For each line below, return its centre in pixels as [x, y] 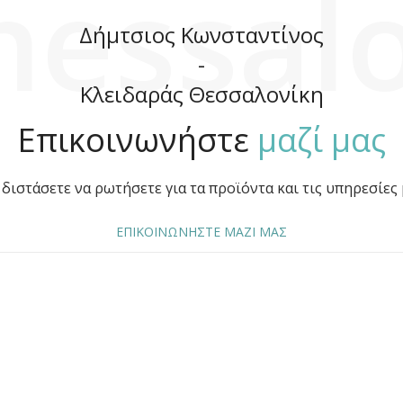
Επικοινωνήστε [137, 139]
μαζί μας [322, 139]
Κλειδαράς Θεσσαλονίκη [201, 94]
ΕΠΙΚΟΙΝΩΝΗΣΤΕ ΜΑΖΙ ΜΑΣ [201, 231]
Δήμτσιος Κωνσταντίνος [201, 34]
